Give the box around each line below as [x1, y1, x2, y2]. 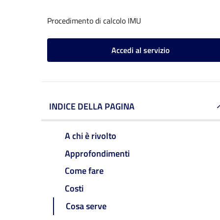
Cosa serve [66, 199, 107, 213]
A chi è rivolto [65, 129, 116, 142]
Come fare [65, 164, 104, 178]
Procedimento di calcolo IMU [47, 15, 141, 27]
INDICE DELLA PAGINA [49, 100, 135, 113]
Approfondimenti [65, 146, 130, 160]
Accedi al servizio [111, 44, 169, 56]
